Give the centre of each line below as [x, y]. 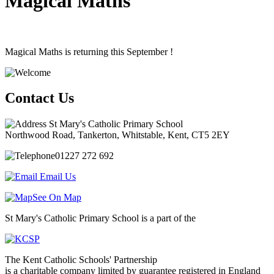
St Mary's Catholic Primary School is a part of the [100, 218]
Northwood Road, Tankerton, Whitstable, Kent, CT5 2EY [117, 135]
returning [90, 51]
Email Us [58, 177]
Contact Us [39, 98]
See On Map [57, 198]
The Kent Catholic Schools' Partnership [81, 260]
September [146, 51]
